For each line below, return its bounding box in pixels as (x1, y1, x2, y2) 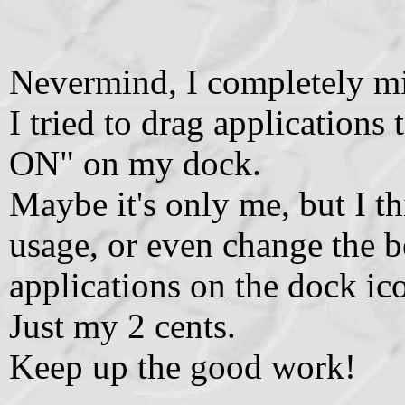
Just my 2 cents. (9, 306, 236, 345)
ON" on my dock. (9, 143, 261, 183)
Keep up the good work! (9, 346, 356, 386)
